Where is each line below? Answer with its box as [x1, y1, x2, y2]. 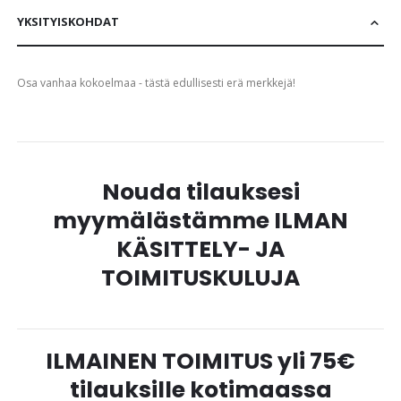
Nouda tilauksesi [101, 176, 300, 209]
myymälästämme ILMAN [53, 205, 348, 237]
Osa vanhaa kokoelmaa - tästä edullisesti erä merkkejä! [17, 75, 296, 91]
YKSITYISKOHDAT [17, 13, 120, 30]
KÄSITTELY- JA [116, 234, 285, 266]
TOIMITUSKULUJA [101, 262, 300, 294]
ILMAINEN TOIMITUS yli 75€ [46, 346, 355, 378]
